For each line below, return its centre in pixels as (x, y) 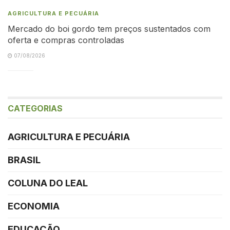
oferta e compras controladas (66, 40)
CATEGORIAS (35, 108)
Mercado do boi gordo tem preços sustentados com (109, 28)
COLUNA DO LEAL (48, 183)
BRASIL (24, 160)
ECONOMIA (34, 206)
